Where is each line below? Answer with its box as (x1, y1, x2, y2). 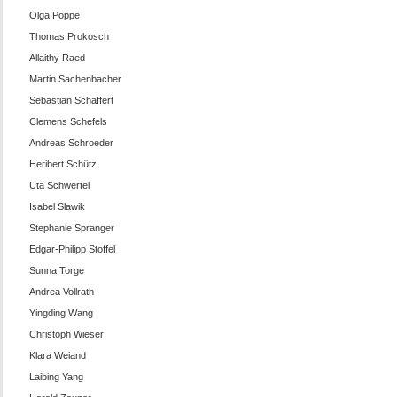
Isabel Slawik (28, 201, 85, 212)
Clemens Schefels (28, 116, 107, 127)
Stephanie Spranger (28, 222, 114, 233)
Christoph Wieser (28, 329, 104, 339)
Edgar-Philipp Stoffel (28, 244, 115, 254)
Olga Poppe (28, 10, 80, 20)
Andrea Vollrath (28, 286, 94, 297)
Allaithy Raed (28, 52, 85, 63)
